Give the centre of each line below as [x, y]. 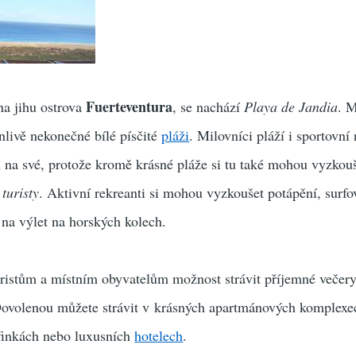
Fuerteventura [130, 106]
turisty [21, 192]
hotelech [159, 335]
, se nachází [209, 106]
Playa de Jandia [291, 106]
